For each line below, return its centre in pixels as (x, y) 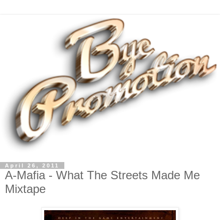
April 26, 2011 (32, 165)
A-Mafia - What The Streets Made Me (102, 175)
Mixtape (25, 189)
